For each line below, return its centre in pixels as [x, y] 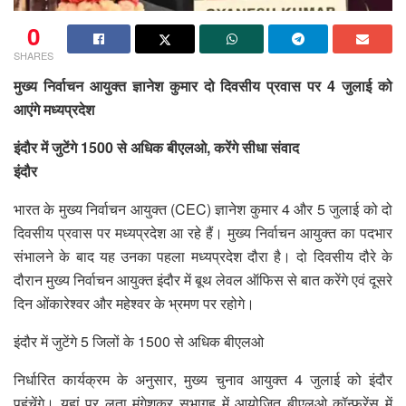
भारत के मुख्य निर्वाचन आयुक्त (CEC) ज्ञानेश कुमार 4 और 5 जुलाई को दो [203, 208]
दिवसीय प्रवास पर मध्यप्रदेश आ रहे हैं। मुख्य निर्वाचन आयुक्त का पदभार [203, 232]
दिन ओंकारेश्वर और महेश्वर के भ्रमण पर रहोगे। [134, 303]
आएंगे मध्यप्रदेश [54, 109]
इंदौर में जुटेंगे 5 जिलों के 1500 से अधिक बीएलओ [139, 341]
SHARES [34, 55]
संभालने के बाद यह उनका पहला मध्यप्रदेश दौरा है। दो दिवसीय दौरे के [203, 256]
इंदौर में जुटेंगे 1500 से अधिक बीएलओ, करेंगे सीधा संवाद [156, 147]
